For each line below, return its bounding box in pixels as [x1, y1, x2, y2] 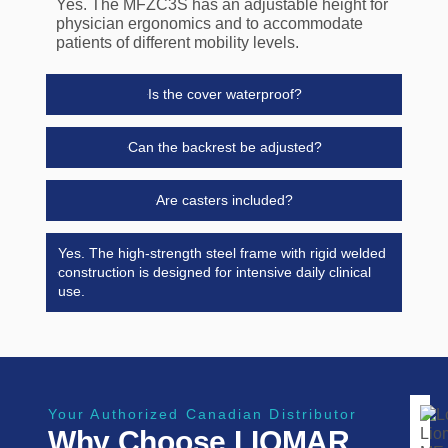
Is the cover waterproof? [147, 85, 302, 102]
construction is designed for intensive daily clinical [57, 263, 371, 280]
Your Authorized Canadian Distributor [47, 406, 358, 423]
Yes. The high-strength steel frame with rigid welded [57, 244, 386, 261]
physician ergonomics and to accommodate [55, 14, 363, 32]
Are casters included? [156, 191, 293, 208]
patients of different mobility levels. [55, 33, 299, 51]
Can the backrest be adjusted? [127, 138, 322, 155]
